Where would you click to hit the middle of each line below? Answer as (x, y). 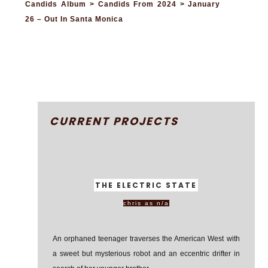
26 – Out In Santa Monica (74, 19)
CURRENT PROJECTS (114, 121)
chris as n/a (146, 203)
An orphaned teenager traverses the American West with (146, 239)
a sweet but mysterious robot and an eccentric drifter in (146, 254)
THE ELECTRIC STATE (146, 185)
